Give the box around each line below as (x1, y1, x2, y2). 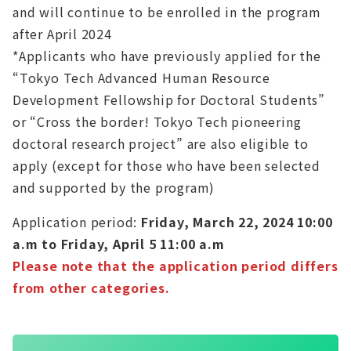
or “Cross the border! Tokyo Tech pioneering (13, 112, 302, 132)
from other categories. (13, 278, 170, 298)
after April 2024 (13, 24, 112, 44)
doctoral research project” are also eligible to (13, 134, 309, 154)
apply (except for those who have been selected (13, 156, 320, 175)
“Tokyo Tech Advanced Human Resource (13, 68, 270, 88)
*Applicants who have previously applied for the (13, 46, 321, 66)
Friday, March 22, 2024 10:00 (137, 212, 333, 232)
